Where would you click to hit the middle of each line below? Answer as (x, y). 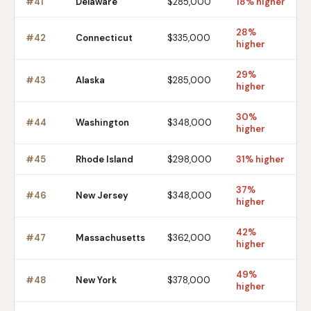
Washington (102, 123)
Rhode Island (104, 159)
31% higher (260, 159)
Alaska (90, 80)
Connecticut (104, 38)
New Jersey (102, 195)
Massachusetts (110, 238)
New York (96, 280)
